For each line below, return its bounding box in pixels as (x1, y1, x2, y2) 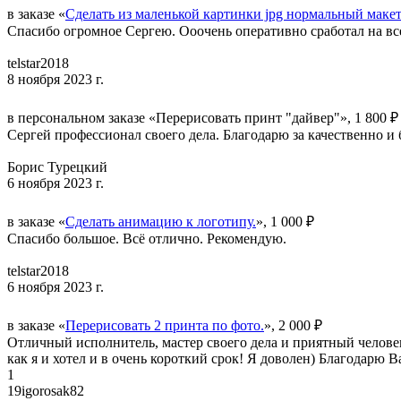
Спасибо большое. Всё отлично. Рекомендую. (7, 230, 286, 246)
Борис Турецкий (7, 158, 107, 175)
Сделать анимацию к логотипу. (65, 213, 256, 229)
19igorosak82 (7, 382, 84, 398)
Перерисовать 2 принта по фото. (65, 317, 264, 333)
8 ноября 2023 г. (7, 71, 104, 87)
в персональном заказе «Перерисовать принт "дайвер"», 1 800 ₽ (7, 109, 398, 125)
